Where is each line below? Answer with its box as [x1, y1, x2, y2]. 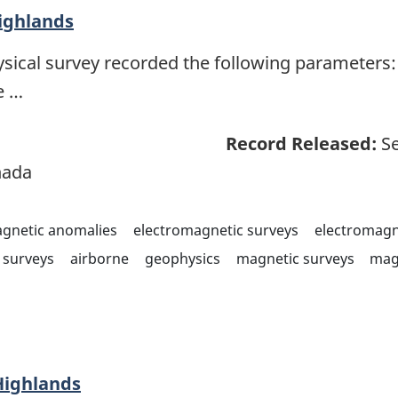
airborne [69, 248, 129, 268]
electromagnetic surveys [132, 219, 298, 240]
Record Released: [226, 131, 377, 155]
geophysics [144, 248, 220, 268]
